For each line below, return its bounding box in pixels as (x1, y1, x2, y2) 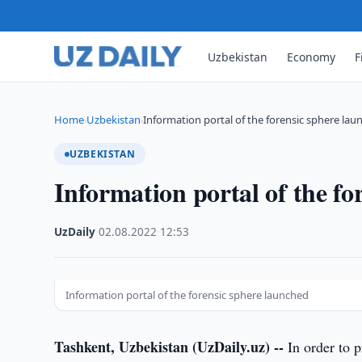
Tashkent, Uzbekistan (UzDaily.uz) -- (54, 336, 284, 357)
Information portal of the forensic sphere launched (65, 288, 309, 302)
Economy (287, 48, 336, 65)
